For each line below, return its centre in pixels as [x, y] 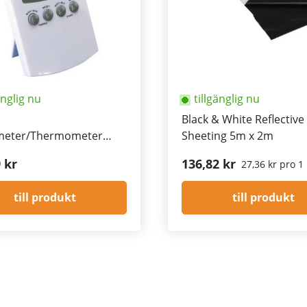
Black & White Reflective [243, 120]
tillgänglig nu [227, 99]
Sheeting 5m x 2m [228, 136]
